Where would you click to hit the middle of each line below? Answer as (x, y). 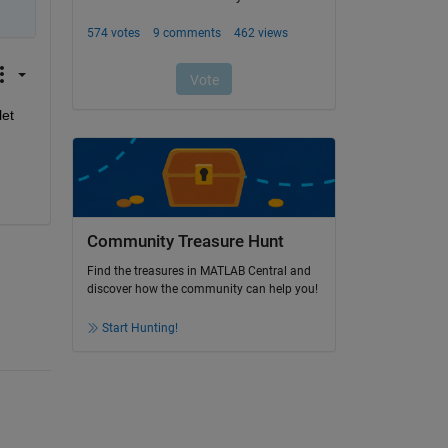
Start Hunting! (139, 328)
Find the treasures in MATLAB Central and (198, 271)
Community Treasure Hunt (185, 241)
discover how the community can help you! (202, 289)
